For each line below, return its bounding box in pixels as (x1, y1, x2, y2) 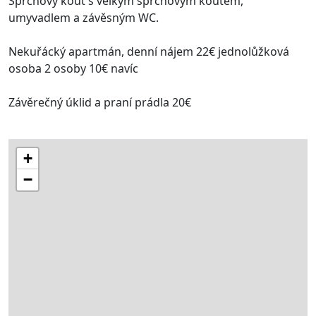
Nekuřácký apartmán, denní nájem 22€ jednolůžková (8, 44, 289, 60)
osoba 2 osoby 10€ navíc (8, 61, 138, 77)
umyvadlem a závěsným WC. (8, 10, 159, 26)
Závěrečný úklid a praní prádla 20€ (8, 95, 191, 111)
